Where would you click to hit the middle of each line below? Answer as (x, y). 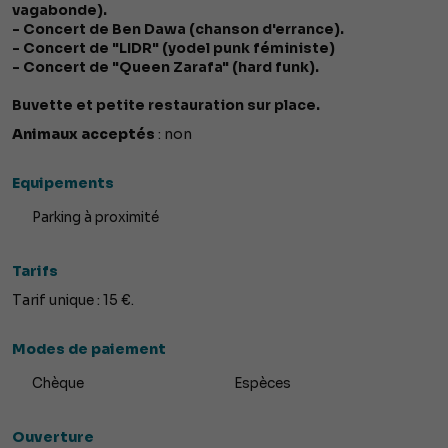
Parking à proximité (95, 218)
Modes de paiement (89, 349)
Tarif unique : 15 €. (73, 300)
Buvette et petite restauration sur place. (166, 105)
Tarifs (35, 271)
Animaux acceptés (83, 134)
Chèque (58, 384)
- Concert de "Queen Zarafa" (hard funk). (165, 67)
